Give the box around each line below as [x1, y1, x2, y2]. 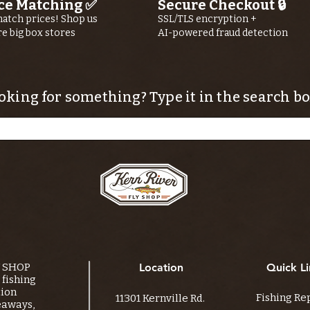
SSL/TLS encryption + [158, 13, 257, 26]
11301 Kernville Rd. [116, 292, 205, 305]
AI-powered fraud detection [158, 27, 288, 39]
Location [139, 261, 183, 275]
